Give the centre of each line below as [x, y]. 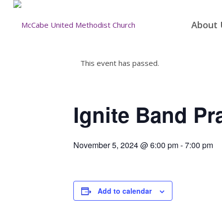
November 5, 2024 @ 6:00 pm [126, 145]
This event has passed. [120, 63]
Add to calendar [125, 191]
